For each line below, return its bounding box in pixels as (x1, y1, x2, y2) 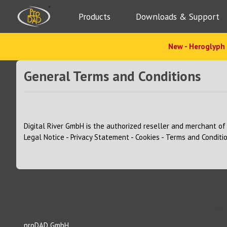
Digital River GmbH (24, 121, 84, 131)
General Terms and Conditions (24, 67, 201, 85)
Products (79, 11, 110, 22)
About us (24, 202, 61, 214)
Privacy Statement (70, 132, 129, 142)
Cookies (135, 132, 160, 142)
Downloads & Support (136, 11, 219, 22)
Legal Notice (24, 132, 64, 142)
